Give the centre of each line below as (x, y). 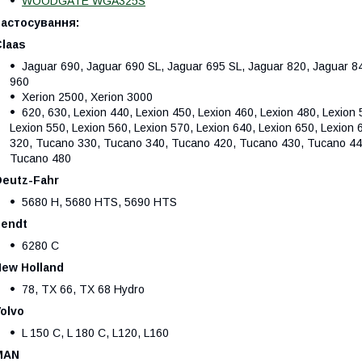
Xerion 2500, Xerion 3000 (87, 97)
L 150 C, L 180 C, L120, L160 (95, 333)
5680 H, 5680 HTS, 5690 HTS (99, 202)
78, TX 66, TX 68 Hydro (83, 289)
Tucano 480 (40, 158)
